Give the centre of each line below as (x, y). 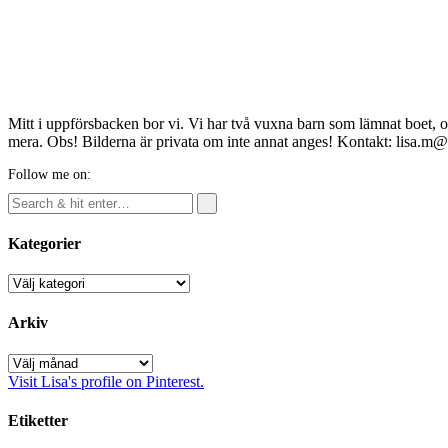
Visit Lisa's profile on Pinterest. (106, 381)
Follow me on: (49, 174)
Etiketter (38, 420)
